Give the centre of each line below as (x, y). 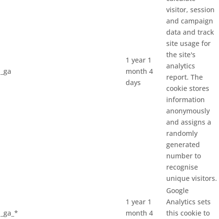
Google (177, 190)
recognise (182, 167)
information (186, 99)
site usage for (188, 43)
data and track (190, 32)
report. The (185, 77)
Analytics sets (188, 202)
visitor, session (190, 10)
